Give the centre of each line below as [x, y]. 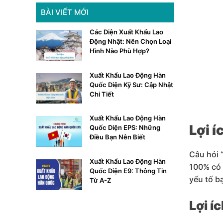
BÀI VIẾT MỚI [65, 12]
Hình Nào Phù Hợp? [119, 51]
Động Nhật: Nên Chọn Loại [130, 41]
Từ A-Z [100, 180]
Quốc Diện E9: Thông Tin [128, 171]
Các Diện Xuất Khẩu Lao [126, 32]
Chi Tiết [102, 94]
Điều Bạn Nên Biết [117, 137]
